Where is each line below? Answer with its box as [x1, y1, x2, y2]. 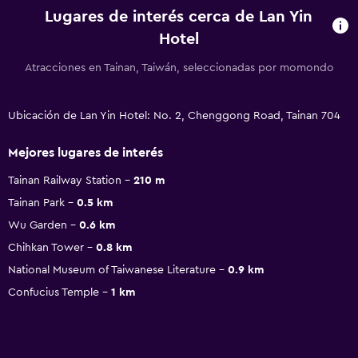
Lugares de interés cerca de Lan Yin [45, 8, 313, 25]
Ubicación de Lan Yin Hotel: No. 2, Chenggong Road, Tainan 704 [8, 109, 340, 121]
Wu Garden [8, 219, 67, 231]
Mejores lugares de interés [8, 145, 163, 159]
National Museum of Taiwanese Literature [8, 264, 216, 276]
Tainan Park [8, 197, 65, 209]
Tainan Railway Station [8, 174, 121, 186]
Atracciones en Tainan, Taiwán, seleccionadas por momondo [24, 62, 334, 74]
